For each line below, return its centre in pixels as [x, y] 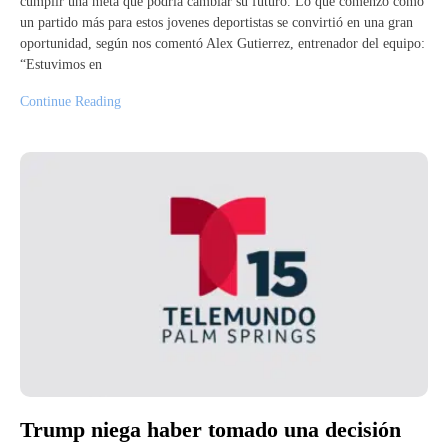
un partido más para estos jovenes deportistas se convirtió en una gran [216, 23]
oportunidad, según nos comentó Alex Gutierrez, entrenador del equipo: [222, 44]
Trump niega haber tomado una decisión [210, 430]
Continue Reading [70, 102]
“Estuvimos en [61, 65]
